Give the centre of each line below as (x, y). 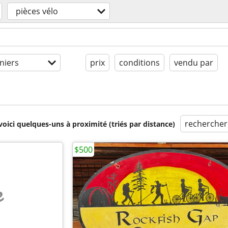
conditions (139, 63)
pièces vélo (37, 11)
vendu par (194, 63)
